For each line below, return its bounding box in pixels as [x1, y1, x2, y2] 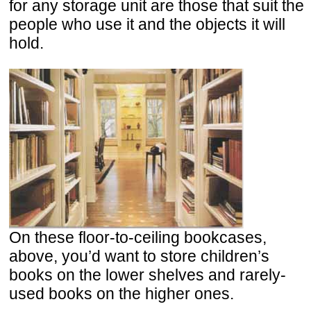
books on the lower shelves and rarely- [9, 265, 286, 284]
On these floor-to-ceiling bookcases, [9, 228, 267, 246]
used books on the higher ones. [9, 284, 234, 303]
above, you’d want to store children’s [9, 246, 269, 265]
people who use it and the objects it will [9, 15, 285, 33]
